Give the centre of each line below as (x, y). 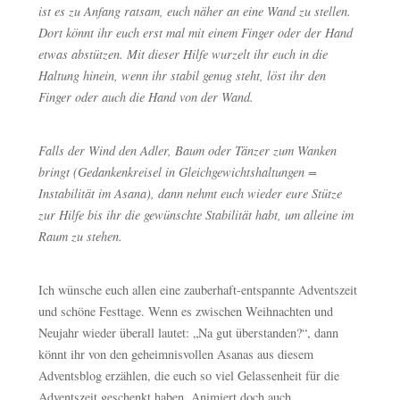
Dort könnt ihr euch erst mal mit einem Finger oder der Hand (195, 32)
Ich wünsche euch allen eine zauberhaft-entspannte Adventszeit (197, 289)
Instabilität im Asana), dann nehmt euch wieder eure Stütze (190, 193)
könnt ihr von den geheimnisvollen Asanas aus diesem (175, 354)
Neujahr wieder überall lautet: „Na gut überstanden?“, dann (188, 332)
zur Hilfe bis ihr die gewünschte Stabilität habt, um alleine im (196, 214)
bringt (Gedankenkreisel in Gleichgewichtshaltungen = (177, 171)
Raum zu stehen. (82, 236)
